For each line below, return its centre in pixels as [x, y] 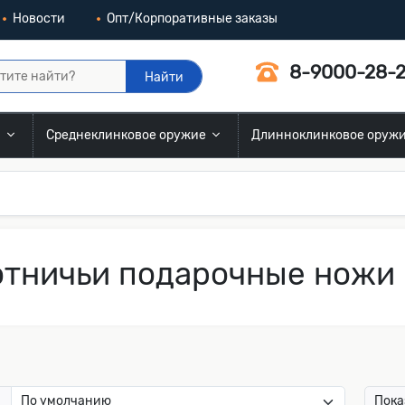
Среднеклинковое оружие [127, 135]
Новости [38, 19]
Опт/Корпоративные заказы [192, 19]
